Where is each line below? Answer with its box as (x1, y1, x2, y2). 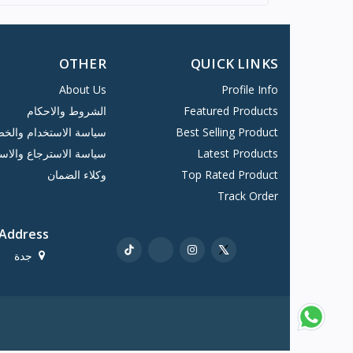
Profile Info (221, 82, 278, 98)
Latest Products (197, 146, 278, 162)
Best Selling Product (176, 124, 278, 140)
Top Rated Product (181, 167, 278, 183)
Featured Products (184, 103, 278, 119)
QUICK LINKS (191, 54, 278, 73)
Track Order (217, 188, 278, 204)
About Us (58, 82, 106, 98)
